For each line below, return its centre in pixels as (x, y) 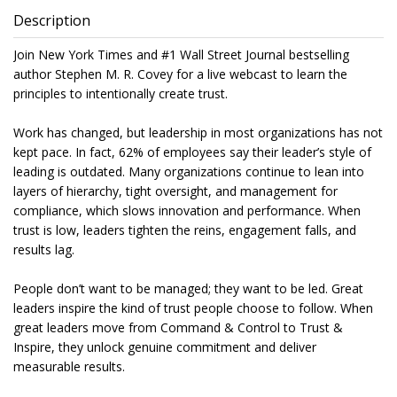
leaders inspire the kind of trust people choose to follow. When (193, 308)
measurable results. (69, 367)
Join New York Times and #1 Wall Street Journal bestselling (181, 55)
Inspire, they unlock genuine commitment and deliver (165, 347)
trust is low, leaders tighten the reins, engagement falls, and (185, 230)
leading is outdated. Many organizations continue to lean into (189, 172)
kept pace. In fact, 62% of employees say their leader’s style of (192, 152)
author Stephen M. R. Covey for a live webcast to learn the (180, 74)
